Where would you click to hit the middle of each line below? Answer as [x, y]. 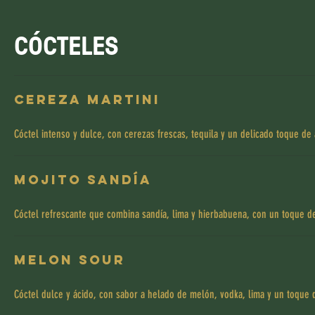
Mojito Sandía [83, 180]
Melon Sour [70, 260]
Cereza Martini [87, 99]
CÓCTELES [66, 45]
